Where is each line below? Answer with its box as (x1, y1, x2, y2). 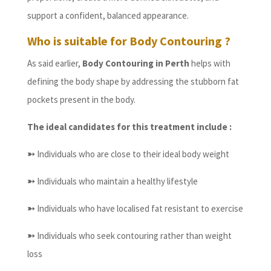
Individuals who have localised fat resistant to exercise (34, 203, 243, 215)
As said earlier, (27, 57, 82, 70)
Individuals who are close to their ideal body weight (34, 148, 229, 160)
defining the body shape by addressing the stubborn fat (27, 76, 239, 88)
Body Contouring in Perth (82, 57, 191, 70)
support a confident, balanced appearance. (27, 10, 189, 22)
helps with (191, 57, 230, 70)
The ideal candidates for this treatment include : (27, 121, 232, 133)
